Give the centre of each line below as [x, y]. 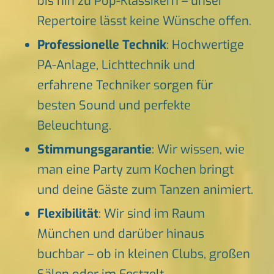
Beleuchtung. [74, 126]
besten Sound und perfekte [114, 106]
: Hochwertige [205, 45]
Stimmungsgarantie [94, 150]
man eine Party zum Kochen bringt [135, 170]
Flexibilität [68, 214]
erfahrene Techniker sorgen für [125, 86]
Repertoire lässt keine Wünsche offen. [144, 21]
